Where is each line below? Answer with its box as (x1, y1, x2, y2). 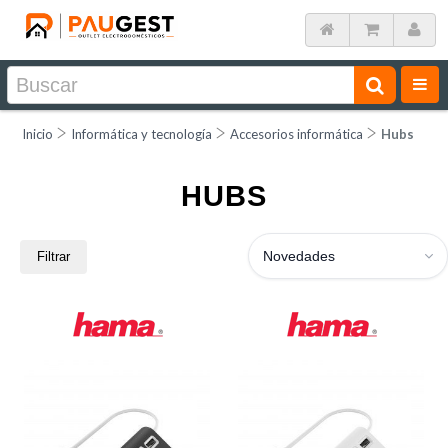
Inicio (22, 126, 53, 142)
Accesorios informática (230, 126, 363, 142)
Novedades (263, 247, 336, 264)
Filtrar (37, 249, 70, 264)
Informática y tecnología (71, 126, 212, 142)
